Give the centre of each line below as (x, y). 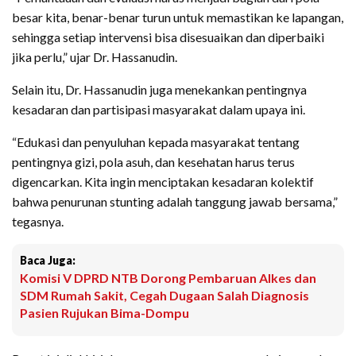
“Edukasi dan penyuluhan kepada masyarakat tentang (156, 141)
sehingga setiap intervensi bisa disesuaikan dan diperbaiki (168, 37)
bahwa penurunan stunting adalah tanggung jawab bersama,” (175, 201)
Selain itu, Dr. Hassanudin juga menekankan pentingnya (159, 89)
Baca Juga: (48, 260)
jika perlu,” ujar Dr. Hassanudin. (95, 56)
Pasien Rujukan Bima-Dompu (104, 312)
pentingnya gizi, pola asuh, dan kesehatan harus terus (153, 161)
